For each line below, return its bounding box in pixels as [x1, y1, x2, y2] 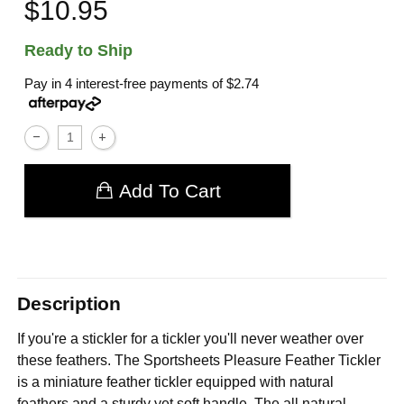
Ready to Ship [24, 41, 133, 60]
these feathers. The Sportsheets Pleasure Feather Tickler [17, 352, 381, 368]
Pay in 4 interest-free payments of [24, 76, 227, 92]
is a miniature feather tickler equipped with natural [17, 373, 335, 390]
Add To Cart [118, 179, 221, 201]
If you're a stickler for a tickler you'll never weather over [17, 330, 364, 346]
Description [17, 293, 121, 315]
